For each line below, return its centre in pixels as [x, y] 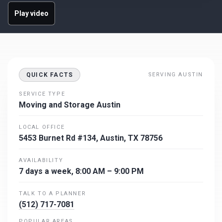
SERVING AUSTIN [175, 75]
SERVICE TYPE [42, 94]
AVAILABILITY [41, 160]
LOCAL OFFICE [42, 127]
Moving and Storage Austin [70, 105]
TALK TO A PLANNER [53, 193]
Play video [31, 13]
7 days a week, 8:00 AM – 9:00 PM [81, 171]
